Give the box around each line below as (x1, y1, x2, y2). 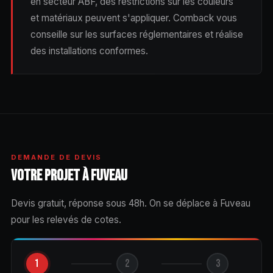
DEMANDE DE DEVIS (10, 152, 102, 161)
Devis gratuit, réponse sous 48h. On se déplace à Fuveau (10, 197, 250, 209)
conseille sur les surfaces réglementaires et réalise (30, 28, 243, 40)
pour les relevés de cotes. (10, 213, 121, 225)
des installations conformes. (30, 44, 148, 57)
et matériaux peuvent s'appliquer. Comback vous (30, 12, 237, 24)
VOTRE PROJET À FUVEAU (10, 166, 127, 185)
